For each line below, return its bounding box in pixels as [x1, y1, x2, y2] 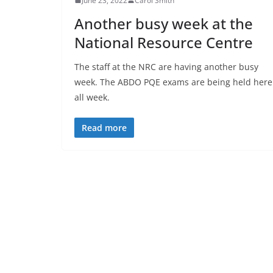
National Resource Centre [74, 32, 253, 52]
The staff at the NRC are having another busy [74, 60, 258, 73]
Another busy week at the [74, 13, 253, 34]
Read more [82, 121, 127, 133]
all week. [74, 91, 110, 103]
